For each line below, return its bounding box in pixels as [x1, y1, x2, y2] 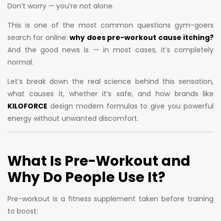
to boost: [7, 206, 38, 217]
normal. [7, 57, 34, 68]
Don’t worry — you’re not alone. [7, 1, 114, 11]
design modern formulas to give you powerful [47, 101, 214, 111]
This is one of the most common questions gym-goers [7, 20, 214, 31]
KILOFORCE [7, 101, 47, 111]
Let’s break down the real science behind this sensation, [7, 76, 214, 87]
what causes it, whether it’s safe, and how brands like [7, 89, 214, 99]
